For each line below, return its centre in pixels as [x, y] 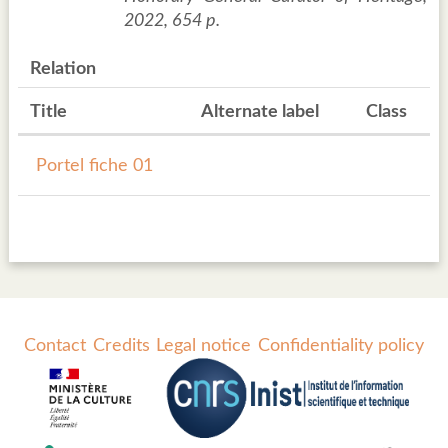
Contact [55, 346]
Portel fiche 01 [94, 166]
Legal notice [204, 346]
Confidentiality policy [340, 346]
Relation [63, 69]
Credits [121, 346]
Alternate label [260, 112]
